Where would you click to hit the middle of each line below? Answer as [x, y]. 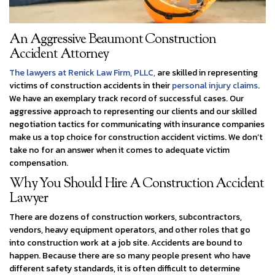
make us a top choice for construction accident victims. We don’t [136, 137]
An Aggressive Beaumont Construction [113, 40]
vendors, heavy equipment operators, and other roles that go [130, 230]
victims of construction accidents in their [91, 85]
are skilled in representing [207, 72]
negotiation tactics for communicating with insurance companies [137, 124]
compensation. [39, 163]
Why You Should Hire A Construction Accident [137, 184]
